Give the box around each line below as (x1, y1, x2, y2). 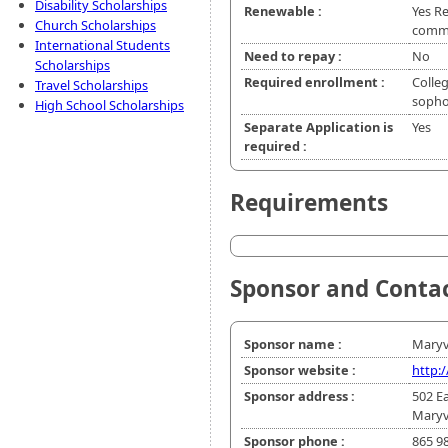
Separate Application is (244, 118, 393, 137)
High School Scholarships (35, 96, 184, 114)
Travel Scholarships (35, 76, 148, 94)
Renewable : (244, 2, 322, 21)
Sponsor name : (244, 335, 342, 354)
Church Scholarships (35, 16, 156, 34)
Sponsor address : (244, 387, 355, 406)
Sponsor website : (244, 361, 356, 380)
